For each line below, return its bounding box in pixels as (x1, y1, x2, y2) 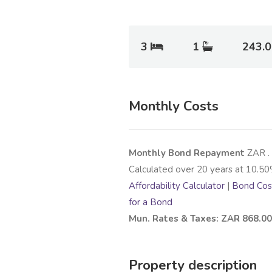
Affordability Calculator (129, 180, 225, 192)
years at (208, 163, 246, 176)
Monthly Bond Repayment (129, 147, 247, 160)
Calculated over (129, 163, 197, 176)
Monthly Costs (129, 97, 219, 116)
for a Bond (129, 196, 172, 209)
